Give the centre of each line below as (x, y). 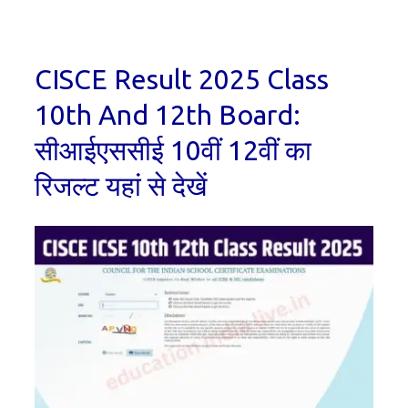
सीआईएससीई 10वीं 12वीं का (173, 151)
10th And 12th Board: (168, 115)
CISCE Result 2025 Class (182, 80)
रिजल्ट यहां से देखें (121, 186)
